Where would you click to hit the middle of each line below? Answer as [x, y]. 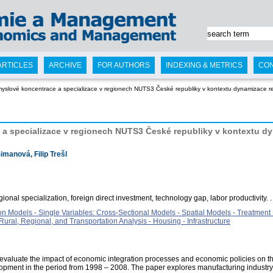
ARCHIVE [65, 65]
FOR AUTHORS [124, 65]
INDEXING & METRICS [204, 65]
